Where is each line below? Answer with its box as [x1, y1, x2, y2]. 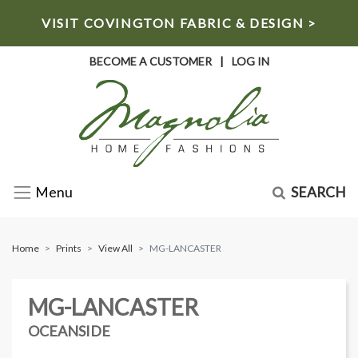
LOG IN [231, 54, 269, 68]
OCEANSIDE [28, 321, 110, 340]
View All [98, 241, 133, 254]
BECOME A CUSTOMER [89, 54, 212, 68]
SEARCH [291, 183, 346, 201]
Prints [56, 241, 82, 254]
